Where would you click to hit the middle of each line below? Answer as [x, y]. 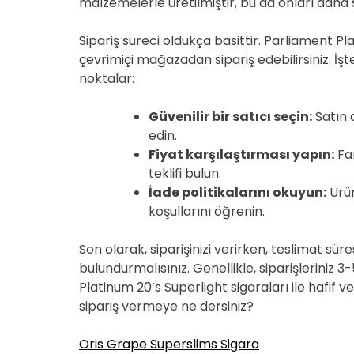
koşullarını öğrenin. [207, 211]
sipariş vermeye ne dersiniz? [166, 306]
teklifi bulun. [185, 173]
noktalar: [107, 79]
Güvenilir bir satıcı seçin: [230, 117]
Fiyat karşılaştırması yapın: [241, 154]
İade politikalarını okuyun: [237, 192]
